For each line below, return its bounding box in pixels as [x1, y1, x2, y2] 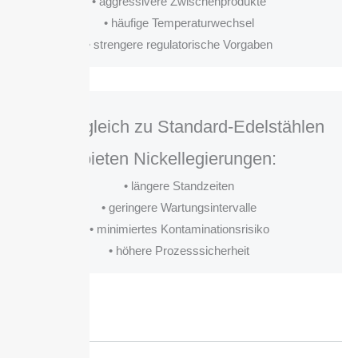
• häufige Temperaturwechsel [104, 16, 254, 30]
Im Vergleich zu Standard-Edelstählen [34, 117, 324, 137]
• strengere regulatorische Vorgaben [86, 38, 272, 52]
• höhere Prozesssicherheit [109, 244, 249, 258]
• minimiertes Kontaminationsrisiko [89, 222, 269, 237]
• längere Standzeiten [124, 179, 234, 193]
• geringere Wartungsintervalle [101, 201, 257, 215]
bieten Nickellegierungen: [82, 149, 276, 169]
